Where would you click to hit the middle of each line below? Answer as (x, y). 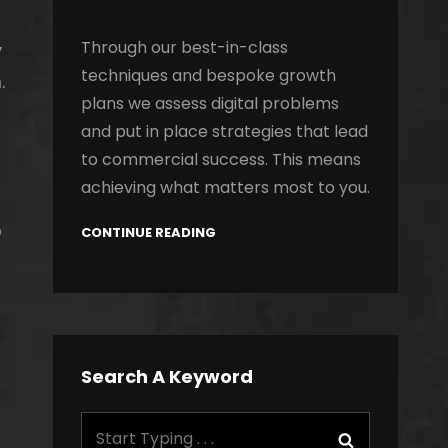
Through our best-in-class (184, 47)
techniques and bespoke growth (208, 75)
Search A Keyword (166, 377)
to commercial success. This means (220, 159)
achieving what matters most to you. (225, 187)
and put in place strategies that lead (224, 131)
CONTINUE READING (148, 232)
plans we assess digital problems (209, 103)
